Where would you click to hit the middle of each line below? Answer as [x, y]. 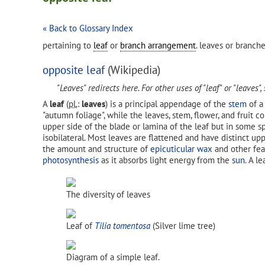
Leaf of [80, 225]
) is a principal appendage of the [167, 104]
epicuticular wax [181, 148]
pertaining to [68, 45]
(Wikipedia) [132, 70]
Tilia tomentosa [122, 225]
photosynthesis [71, 160]
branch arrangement [158, 45]
